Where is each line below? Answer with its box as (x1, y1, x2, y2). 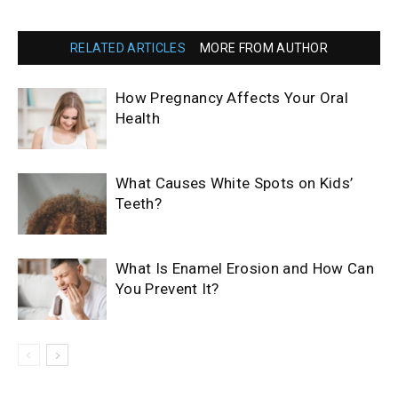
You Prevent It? (115, 280, 219, 298)
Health (115, 109, 160, 128)
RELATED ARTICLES (69, 41, 186, 56)
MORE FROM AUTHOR (200, 41, 329, 56)
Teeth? (115, 195, 162, 213)
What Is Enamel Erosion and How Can (115, 259, 374, 278)
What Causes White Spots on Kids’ (115, 174, 354, 193)
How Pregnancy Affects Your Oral (115, 89, 348, 107)
